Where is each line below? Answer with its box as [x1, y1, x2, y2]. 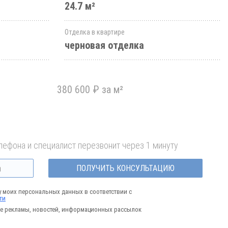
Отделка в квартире [65, 28, 125, 36]
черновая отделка [65, 39, 144, 51]
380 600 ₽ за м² [57, 83, 123, 96]
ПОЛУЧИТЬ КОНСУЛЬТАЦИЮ [76, 163, 175, 173]
